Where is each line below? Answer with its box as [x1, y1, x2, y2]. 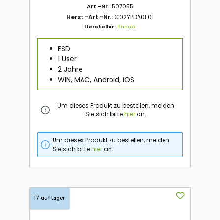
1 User [57, 54, 77, 64]
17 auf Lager [34, 195, 65, 202]
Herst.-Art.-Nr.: [66, 12, 114, 21]
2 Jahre [57, 64, 83, 74]
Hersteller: [84, 22, 117, 30]
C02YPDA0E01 [114, 12, 154, 21]
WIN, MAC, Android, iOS [57, 74, 134, 84]
